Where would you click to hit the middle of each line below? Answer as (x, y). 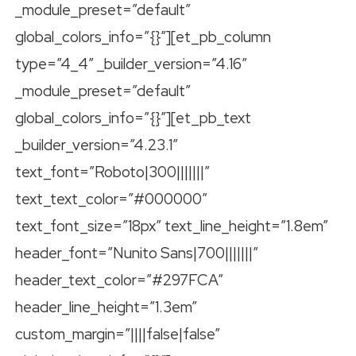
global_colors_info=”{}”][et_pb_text (133, 118)
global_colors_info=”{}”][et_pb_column (143, 37)
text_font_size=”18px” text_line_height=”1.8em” (172, 226)
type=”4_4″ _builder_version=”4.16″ (131, 64)
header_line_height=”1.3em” (106, 308)
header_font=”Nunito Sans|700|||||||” (137, 253)
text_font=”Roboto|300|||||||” (112, 172)
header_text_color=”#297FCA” (119, 281)
